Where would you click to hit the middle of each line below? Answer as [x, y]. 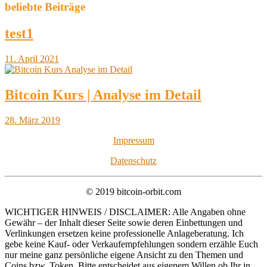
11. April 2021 [32, 59]
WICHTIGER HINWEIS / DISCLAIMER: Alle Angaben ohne [125, 212]
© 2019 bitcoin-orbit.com [133, 191]
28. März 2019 [32, 120]
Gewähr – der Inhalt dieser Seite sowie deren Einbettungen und [124, 222]
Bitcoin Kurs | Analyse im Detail [103, 95]
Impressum [133, 140]
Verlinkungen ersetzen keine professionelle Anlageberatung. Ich [124, 233]
